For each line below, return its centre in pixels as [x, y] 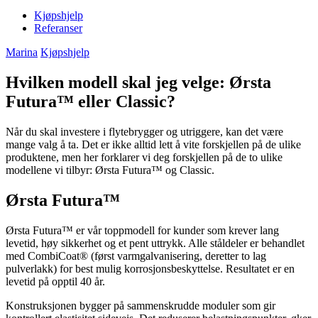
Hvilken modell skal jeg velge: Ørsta [138, 83]
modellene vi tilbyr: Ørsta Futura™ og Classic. [110, 170]
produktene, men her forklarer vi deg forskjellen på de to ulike [144, 158]
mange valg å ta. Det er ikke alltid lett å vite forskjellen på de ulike [153, 145]
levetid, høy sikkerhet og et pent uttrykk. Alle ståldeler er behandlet [155, 243]
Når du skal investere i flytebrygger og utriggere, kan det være [144, 132]
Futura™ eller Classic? [91, 102]
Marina [22, 53]
